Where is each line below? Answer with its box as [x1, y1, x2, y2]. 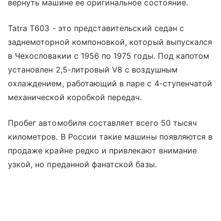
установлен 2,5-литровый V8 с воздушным [8, 65, 178, 75]
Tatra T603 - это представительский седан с [8, 23, 184, 34]
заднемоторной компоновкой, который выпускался [8, 37, 213, 47]
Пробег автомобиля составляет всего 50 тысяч [8, 118, 197, 128]
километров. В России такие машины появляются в [8, 132, 213, 142]
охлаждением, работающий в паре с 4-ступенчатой [8, 78, 213, 89]
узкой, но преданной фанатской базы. [8, 159, 157, 170]
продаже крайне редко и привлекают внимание [8, 146, 197, 156]
